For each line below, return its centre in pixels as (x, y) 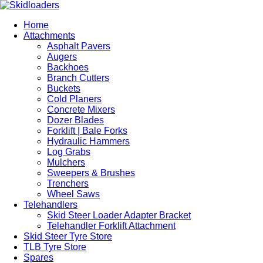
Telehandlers (50, 205)
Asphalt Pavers (79, 46)
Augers (62, 57)
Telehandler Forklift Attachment (111, 226)
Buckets (64, 88)
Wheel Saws (73, 194)
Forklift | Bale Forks (87, 131)
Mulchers (66, 162)
